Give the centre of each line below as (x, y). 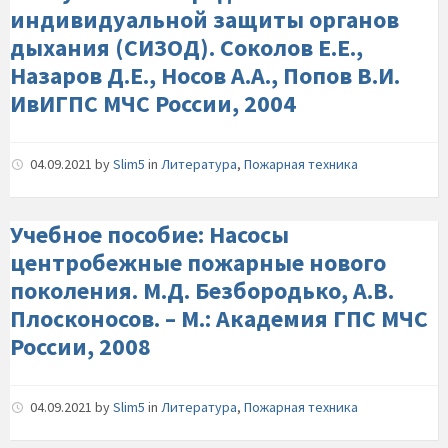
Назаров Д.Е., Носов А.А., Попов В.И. (205, 75)
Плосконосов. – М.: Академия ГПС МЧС (219, 318)
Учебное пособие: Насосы (149, 234)
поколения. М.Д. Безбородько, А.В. (202, 290)
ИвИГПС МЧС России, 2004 (153, 103)
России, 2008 (80, 346)
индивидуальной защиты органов (204, 19)
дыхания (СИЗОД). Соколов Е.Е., (186, 47)
